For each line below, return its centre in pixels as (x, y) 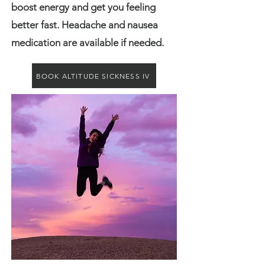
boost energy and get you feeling (83, 7)
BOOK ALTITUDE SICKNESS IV (93, 76)
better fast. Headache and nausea (85, 25)
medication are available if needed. (88, 43)
